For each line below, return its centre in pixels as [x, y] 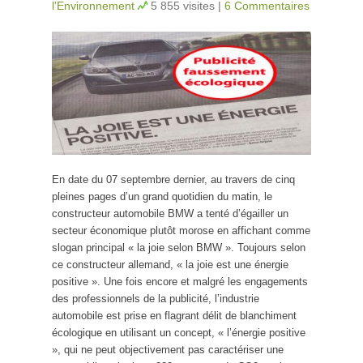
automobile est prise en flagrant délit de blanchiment [174, 316]
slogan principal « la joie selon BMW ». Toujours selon [179, 248]
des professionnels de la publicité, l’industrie [156, 299]
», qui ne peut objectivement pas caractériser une [168, 350]
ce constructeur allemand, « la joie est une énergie [170, 265]
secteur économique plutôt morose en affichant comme [181, 231]
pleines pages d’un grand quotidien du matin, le [162, 197]
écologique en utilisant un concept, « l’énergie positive [179, 333]
